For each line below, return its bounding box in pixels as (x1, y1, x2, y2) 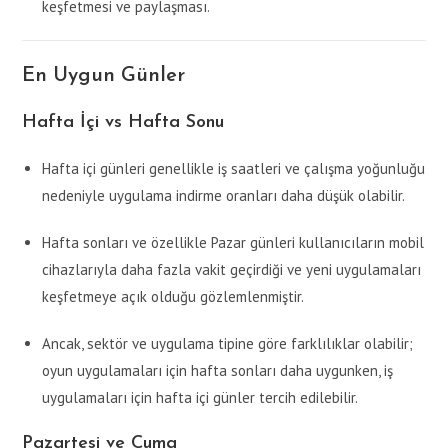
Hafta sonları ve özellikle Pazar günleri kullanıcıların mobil (42, 233, 425, 253)
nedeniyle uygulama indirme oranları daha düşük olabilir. (42, 186, 406, 206)
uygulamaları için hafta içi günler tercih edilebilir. (42, 388, 359, 408)
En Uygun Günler (22, 66, 186, 87)
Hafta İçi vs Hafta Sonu (22, 113, 225, 133)
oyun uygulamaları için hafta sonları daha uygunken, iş (42, 361, 394, 381)
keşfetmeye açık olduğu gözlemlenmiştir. (42, 287, 305, 307)
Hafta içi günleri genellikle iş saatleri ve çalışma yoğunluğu (42, 159, 426, 179)
